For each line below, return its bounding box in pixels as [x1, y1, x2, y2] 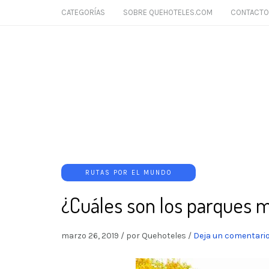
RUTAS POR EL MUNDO [85, 169, 172, 177]
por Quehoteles [126, 231, 186, 241]
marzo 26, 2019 [61, 231, 119, 241]
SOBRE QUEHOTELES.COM [123, 8, 213, 17]
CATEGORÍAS [61, 8, 105, 17]
